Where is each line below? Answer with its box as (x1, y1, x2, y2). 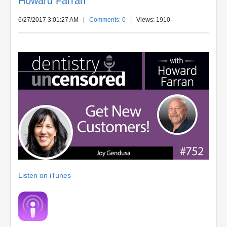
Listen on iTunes (18, 171, 71, 179)
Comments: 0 (89, 16, 126, 23)
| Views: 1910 (126, 16, 170, 23)
